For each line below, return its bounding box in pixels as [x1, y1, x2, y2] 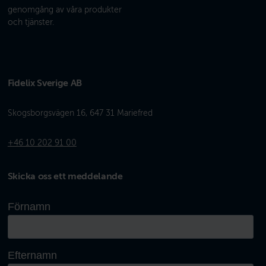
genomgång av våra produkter [7, 4, 122, 14]
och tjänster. [7, 17, 54, 27]
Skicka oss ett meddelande [7, 171, 123, 182]
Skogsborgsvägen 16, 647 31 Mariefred [7, 108, 153, 118]
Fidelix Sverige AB [7, 77, 83, 88]
